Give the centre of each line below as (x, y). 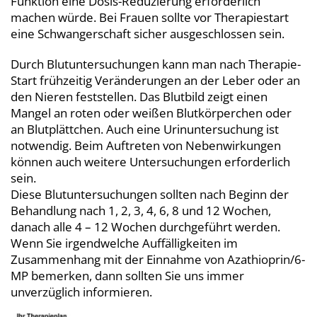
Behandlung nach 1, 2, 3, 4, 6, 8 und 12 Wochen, (141, 210)
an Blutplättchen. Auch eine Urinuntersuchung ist (145, 129)
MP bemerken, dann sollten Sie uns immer (129, 275)
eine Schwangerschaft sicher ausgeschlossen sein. (148, 33)
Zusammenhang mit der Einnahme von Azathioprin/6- (158, 259)
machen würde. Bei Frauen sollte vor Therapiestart (150, 17)
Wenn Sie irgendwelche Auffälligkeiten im (124, 243)
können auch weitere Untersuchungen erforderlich (150, 161)
